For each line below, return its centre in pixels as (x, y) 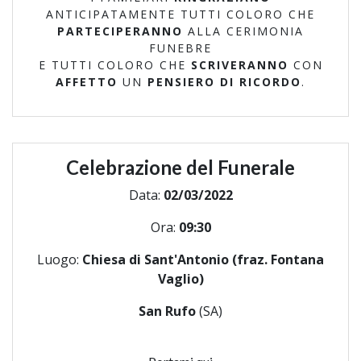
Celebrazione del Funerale (180, 167)
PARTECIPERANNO (120, 31)
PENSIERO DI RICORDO (224, 81)
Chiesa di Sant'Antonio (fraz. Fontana (203, 259)
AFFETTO (87, 81)
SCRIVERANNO (239, 64)
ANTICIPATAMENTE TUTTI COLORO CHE (180, 14)
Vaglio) (180, 278)
